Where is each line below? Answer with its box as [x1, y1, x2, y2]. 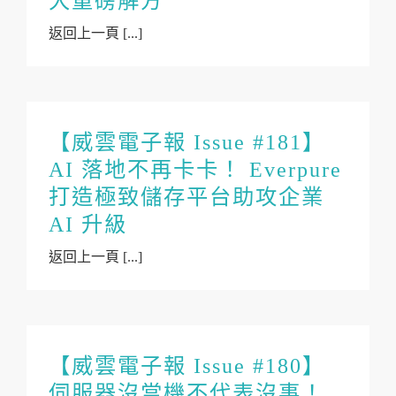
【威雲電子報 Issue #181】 [49, 130, 325, 155]
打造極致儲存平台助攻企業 [49, 185, 324, 209]
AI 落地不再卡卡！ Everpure [49, 157, 342, 182]
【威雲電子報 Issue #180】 [49, 354, 325, 378]
